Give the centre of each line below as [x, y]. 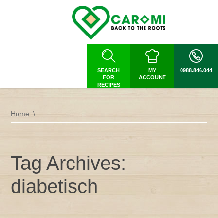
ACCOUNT [152, 77]
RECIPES [109, 85]
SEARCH [109, 70]
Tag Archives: [69, 163]
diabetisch [54, 186]
